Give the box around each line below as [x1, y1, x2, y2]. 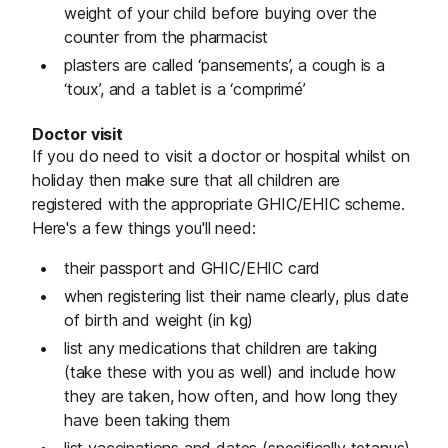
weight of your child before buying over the [64, 3, 377, 24]
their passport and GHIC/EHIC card [64, 258, 321, 279]
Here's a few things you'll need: [32, 218, 256, 239]
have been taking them [64, 410, 231, 431]
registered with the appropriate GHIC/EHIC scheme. [32, 194, 405, 215]
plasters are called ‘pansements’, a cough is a [64, 55, 385, 76]
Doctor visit [32, 124, 123, 145]
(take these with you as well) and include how [64, 362, 397, 383]
